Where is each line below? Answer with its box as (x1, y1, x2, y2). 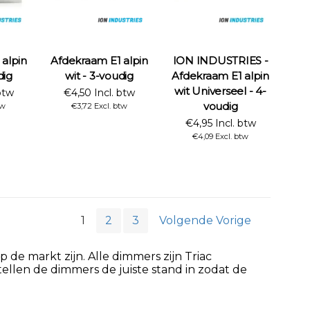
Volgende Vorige (159, 214, 251, 228)
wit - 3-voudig (65, 69, 134, 83)
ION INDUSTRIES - (172, 54, 268, 68)
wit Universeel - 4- (174, 84, 266, 98)
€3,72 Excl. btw (71, 101, 127, 111)
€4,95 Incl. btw (185, 117, 256, 130)
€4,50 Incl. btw (64, 86, 135, 100)
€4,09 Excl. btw (192, 131, 248, 142)
